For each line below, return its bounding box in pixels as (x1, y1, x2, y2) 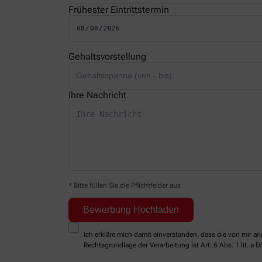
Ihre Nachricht (68, 89, 126, 101)
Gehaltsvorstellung (68, 51, 146, 63)
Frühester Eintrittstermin (68, 4, 169, 16)
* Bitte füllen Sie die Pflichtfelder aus (68, 181, 181, 190)
